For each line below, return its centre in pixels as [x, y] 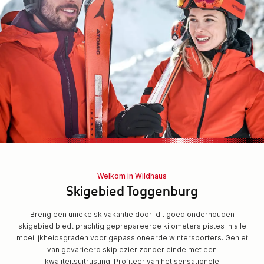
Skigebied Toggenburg [132, 193]
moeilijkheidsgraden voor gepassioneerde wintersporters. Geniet [132, 238]
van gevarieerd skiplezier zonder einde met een [132, 250]
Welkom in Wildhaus [132, 176]
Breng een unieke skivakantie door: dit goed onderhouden [132, 214]
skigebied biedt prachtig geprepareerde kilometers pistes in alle [132, 226]
